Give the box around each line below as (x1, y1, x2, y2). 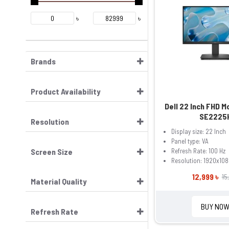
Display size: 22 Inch (171, 127, 226, 136)
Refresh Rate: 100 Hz (171, 147, 225, 155)
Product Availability (31, 86, 100, 97)
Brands (31, 56, 56, 66)
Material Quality (31, 176, 86, 187)
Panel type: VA (171, 137, 209, 146)
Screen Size (31, 147, 73, 157)
